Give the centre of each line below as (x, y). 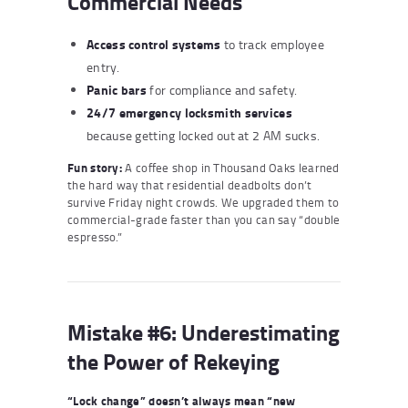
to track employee (273, 44)
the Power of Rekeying (173, 361)
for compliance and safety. (222, 89)
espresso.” (95, 236)
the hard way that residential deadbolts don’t (190, 184)
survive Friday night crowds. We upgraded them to (204, 202)
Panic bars (117, 89)
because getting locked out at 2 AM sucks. (204, 135)
